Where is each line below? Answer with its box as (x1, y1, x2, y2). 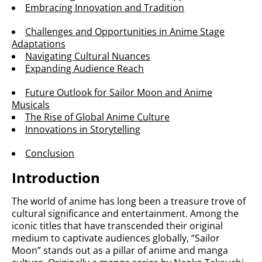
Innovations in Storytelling (25, 123, 140, 136)
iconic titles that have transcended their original (12, 219, 223, 232)
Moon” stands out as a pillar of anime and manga (12, 244, 228, 257)
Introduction (12, 168, 100, 187)
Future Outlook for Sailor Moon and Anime (25, 86, 212, 99)
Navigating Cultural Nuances (25, 50, 150, 63)
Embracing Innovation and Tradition (25, 1, 184, 14)
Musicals (12, 98, 50, 111)
